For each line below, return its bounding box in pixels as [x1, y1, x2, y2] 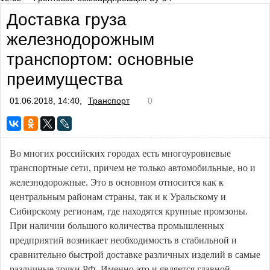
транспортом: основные [7, 50, 194, 69]
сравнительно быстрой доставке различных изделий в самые [10, 250, 260, 260]
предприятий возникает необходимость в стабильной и [10, 235, 237, 245]
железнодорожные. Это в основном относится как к [10, 177, 224, 187]
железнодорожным [7, 30, 154, 49]
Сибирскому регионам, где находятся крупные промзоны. [10, 206, 248, 216]
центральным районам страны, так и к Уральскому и [10, 192, 226, 202]
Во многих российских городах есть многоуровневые [10, 148, 231, 159]
